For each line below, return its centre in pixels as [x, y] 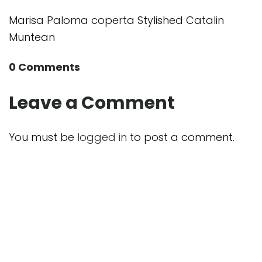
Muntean [32, 37]
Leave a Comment [92, 103]
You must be [43, 137]
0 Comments [44, 67]
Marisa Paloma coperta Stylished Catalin [116, 20]
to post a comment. [181, 137]
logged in [102, 137]
